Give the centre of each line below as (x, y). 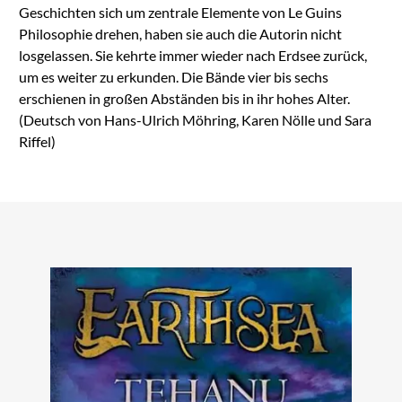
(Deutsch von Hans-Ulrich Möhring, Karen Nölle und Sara (195, 119)
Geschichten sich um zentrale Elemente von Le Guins (180, 12)
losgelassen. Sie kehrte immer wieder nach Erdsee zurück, (192, 55)
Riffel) (37, 141)
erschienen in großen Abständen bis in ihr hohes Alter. (184, 98)
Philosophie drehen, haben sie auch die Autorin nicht (180, 33)
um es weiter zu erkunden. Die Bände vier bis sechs (173, 76)
